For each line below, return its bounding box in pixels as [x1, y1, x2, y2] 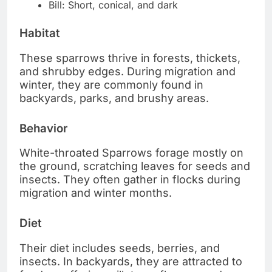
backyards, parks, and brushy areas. [19, 91, 209, 104]
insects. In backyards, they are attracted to [19, 255, 242, 268]
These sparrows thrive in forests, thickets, [19, 51, 240, 64]
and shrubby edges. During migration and [19, 64, 236, 78]
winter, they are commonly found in [19, 78, 203, 91]
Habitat [19, 26, 60, 41]
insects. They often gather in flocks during [19, 173, 240, 186]
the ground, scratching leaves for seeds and [19, 160, 250, 173]
